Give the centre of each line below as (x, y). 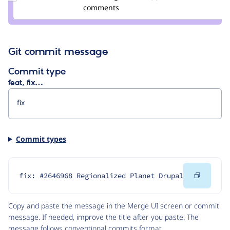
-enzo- (32, 14)
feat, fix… (25, 83)
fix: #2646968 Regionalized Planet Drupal (101, 176)
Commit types (41, 139)
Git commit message (58, 52)
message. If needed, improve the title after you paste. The (103, 217)
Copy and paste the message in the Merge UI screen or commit (114, 206)
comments (101, 7)
